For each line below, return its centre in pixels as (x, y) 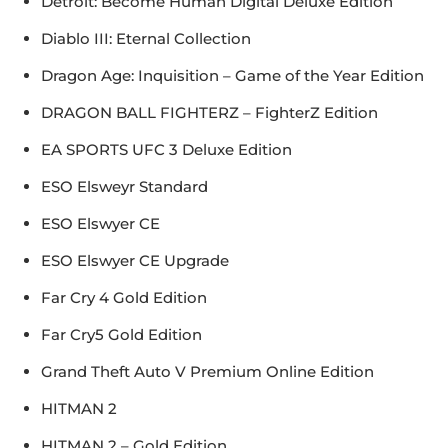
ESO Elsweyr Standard (124, 187)
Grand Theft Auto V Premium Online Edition (207, 372)
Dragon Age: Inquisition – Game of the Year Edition (232, 76)
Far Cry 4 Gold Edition (124, 298)
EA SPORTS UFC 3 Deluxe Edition (166, 150)
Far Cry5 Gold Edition (121, 335)
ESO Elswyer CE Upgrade (135, 261)
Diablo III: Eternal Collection (146, 39)
